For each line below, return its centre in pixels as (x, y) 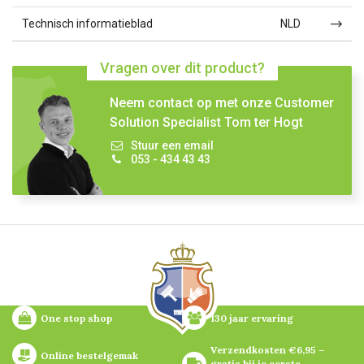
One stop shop (76, 318)
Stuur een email (172, 145)
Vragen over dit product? (182, 68)
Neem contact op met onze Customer (221, 103)
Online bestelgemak (89, 355)
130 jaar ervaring (252, 318)
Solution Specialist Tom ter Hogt (206, 122)
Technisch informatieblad (87, 24)
